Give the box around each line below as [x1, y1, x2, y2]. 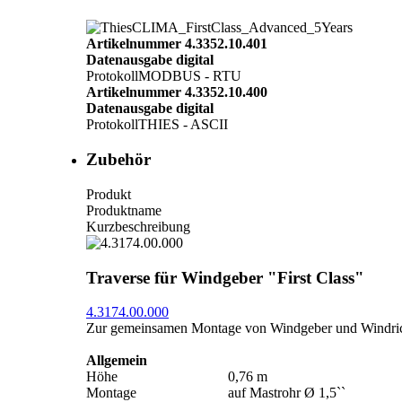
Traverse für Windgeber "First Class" [86, 267, 364, 287]
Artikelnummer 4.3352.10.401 [86, 36, 267, 52]
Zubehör [86, 150, 151, 170]
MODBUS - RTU [138, 68, 241, 84]
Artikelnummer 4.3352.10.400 [86, 84, 267, 100]
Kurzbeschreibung [86, 218, 190, 234]
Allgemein [86, 353, 147, 369]
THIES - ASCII [138, 117, 228, 133]
